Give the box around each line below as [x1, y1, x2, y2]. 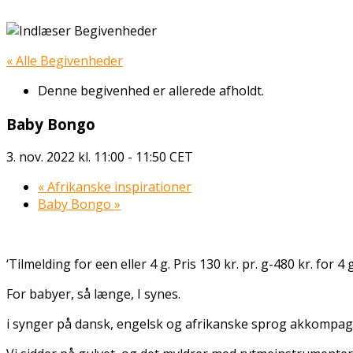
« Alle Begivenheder [6, 52, 123, 69]
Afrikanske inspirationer [44, 178, 191, 196]
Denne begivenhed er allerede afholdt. [38, 82, 264, 99]
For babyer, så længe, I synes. [6, 285, 180, 303]
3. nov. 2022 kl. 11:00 [6, 148, 124, 166]
